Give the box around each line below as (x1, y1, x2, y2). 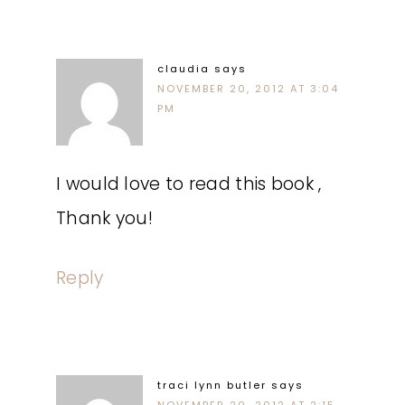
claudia (157, 61, 210, 76)
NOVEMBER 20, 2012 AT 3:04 (157, 81, 339, 96)
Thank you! (56, 206, 154, 231)
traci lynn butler (157, 378, 267, 392)
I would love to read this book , (56, 172, 322, 196)
